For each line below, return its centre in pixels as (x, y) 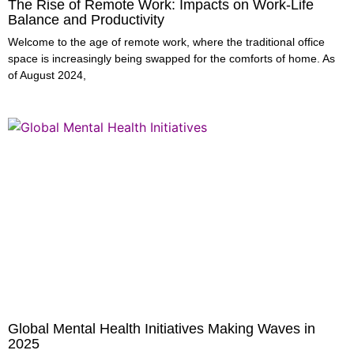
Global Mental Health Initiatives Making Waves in (162, 329)
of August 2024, (47, 75)
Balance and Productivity (86, 20)
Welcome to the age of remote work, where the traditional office (166, 42)
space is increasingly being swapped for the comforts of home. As (171, 58)
